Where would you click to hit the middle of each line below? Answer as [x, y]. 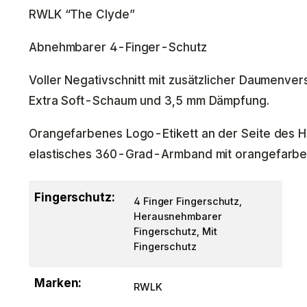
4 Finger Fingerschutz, [188, 201]
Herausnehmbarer [178, 216]
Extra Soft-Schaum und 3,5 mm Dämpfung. [149, 101]
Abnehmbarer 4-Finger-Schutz [118, 47]
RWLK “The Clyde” [82, 14]
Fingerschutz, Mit [175, 231]
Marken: [58, 283]
